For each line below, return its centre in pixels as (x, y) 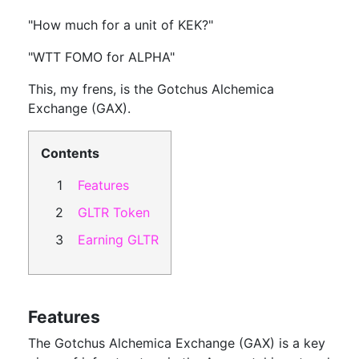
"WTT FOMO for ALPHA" (101, 57)
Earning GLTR (118, 240)
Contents (70, 153)
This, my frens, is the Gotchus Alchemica (151, 89)
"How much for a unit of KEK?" (121, 25)
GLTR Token (114, 212)
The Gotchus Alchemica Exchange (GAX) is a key (177, 343)
